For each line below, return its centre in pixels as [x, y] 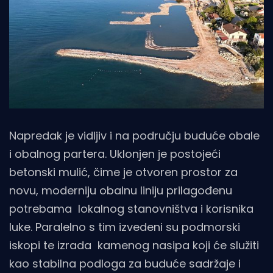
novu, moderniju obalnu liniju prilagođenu [121, 190]
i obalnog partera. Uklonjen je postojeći [116, 154]
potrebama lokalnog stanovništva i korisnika [131, 208]
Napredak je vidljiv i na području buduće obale [134, 135]
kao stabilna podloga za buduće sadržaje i [125, 263]
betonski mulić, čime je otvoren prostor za [123, 172]
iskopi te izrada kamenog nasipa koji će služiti [134, 245]
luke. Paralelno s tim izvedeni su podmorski [125, 227]
